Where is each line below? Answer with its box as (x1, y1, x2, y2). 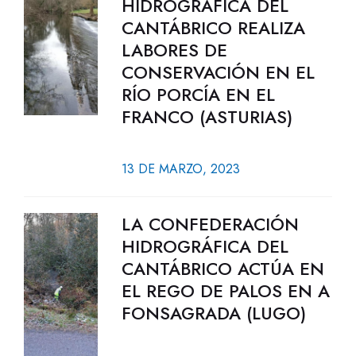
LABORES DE (121, 37, 227, 63)
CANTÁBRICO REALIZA (121, 15, 305, 41)
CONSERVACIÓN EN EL (121, 60, 315, 85)
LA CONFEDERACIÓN (121, 211, 299, 237)
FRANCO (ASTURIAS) (121, 104, 292, 130)
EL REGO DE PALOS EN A (121, 278, 330, 304)
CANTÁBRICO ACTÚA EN (121, 256, 324, 281)
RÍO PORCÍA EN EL (121, 82, 275, 107)
